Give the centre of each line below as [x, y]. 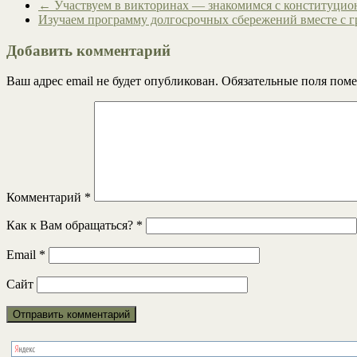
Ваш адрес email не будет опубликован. [112, 81]
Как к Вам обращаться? [71, 226]
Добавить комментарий [88, 50]
